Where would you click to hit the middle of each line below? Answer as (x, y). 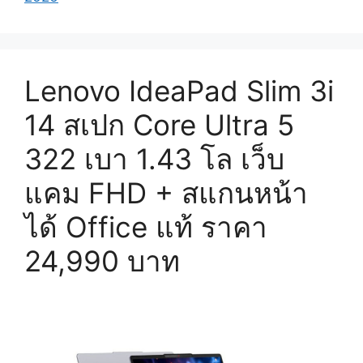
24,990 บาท (102, 261)
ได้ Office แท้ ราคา (146, 227)
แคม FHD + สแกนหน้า (166, 193)
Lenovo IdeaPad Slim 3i (179, 91)
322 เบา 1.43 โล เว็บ (154, 159)
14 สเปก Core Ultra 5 (159, 125)
